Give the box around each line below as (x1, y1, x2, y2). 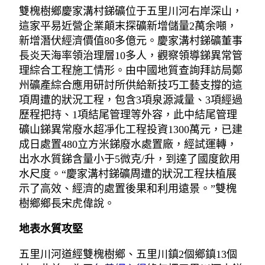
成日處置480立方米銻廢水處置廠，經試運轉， (19, 138, 237, 151)
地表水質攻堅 (19, 223, 83, 235)
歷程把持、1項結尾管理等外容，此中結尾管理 (19, 109, 237, 121)
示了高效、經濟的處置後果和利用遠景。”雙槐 (19, 183, 237, 195)
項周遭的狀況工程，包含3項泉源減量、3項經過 (19, 94, 243, 106)
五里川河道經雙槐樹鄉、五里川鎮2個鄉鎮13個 (19, 248, 237, 261)
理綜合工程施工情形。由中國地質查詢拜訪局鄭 (19, 64, 243, 77)
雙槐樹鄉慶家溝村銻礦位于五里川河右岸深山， (19, 5, 243, 18)
